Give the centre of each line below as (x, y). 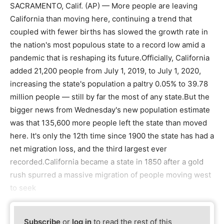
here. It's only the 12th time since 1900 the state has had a (112, 135)
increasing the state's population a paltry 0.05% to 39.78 (109, 83)
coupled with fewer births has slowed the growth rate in (109, 31)
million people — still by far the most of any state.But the (110, 96)
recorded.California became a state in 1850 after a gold (107, 161)
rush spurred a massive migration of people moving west (110, 174)
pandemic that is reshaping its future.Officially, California (110, 57)
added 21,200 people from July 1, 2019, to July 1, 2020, (105, 70)
